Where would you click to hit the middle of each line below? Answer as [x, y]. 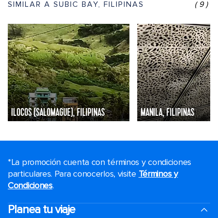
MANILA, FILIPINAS [167, 113]
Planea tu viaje [41, 209]
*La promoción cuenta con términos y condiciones [100, 162]
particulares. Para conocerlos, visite [73, 174]
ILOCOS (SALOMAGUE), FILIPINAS [58, 113]
